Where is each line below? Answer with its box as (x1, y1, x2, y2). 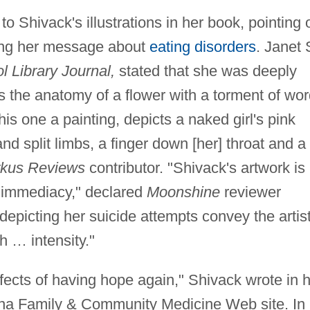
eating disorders (149, 38, 256, 56)
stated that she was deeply (114, 62, 297, 80)
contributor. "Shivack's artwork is (84, 159, 305, 177)
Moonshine (146, 183, 220, 201)
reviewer (219, 183, 281, 201)
